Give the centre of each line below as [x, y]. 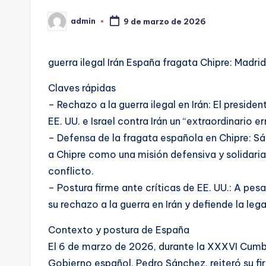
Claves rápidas [82, 88]
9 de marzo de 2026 [164, 22]
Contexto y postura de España [119, 229]
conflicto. [71, 171]
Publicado [68, 25]
